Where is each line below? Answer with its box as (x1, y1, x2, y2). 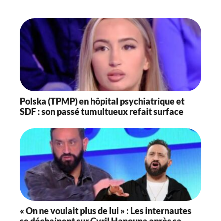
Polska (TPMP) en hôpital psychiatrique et (20, 95, 184, 107)
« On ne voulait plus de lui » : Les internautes (20, 205, 191, 217)
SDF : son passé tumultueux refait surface (20, 106, 184, 117)
